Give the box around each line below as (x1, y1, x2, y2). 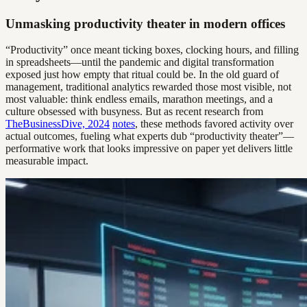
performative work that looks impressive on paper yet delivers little (5, 143, 293, 155)
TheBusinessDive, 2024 (5, 118, 110, 130)
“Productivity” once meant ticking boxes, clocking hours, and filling (5, 44, 299, 56)
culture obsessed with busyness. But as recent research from (5, 106, 263, 118)
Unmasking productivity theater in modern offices (5, 16, 285, 31)
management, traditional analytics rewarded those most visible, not (5, 81, 291, 93)
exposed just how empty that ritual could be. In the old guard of (5, 69, 279, 81)
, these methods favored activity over (135, 118, 293, 130)
